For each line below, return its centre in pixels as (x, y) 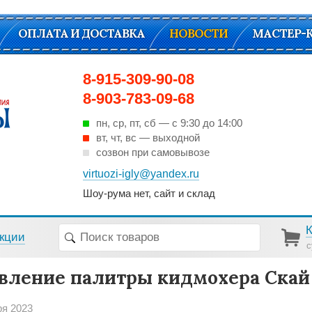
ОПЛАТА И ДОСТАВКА (81, 33)
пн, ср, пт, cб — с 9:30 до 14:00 (169, 123)
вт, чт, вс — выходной (148, 138)
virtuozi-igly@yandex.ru (141, 174)
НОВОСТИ (198, 33)
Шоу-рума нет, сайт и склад (149, 193)
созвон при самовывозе (153, 152)
